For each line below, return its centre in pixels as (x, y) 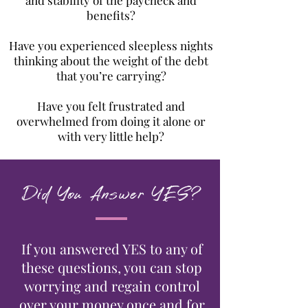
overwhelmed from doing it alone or (111, 121)
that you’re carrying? (111, 76)
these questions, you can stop (112, 267)
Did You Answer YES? (112, 195)
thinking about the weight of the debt (111, 60)
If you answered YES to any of (112, 249)
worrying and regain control (112, 286)
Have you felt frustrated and (111, 106)
